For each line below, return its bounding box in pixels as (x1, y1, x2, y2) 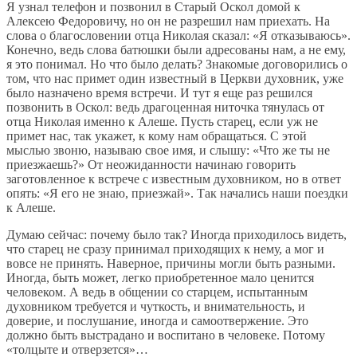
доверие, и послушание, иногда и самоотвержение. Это (6, 314, 308, 328)
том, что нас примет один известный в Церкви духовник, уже (6, 72, 343, 86)
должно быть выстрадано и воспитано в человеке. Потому (6, 328, 325, 343)
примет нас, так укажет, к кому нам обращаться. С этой (6, 129, 307, 143)
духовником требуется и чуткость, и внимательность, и (6, 300, 305, 314)
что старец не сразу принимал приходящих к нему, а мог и (6, 242, 324, 257)
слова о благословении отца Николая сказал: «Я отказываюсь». (6, 29, 351, 43)
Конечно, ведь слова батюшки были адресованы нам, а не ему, (6, 43, 346, 57)
